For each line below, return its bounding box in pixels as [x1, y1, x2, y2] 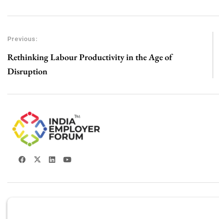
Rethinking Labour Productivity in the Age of [7, 51, 172, 63]
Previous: [7, 35, 38, 43]
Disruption [7, 66, 47, 77]
